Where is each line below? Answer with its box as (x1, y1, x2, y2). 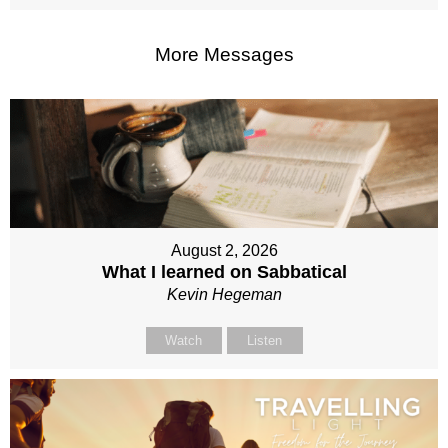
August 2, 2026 (170, 241, 278, 259)
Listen (247, 332, 282, 348)
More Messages (154, 44, 294, 66)
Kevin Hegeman (166, 285, 282, 303)
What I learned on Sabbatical (101, 261, 347, 282)
